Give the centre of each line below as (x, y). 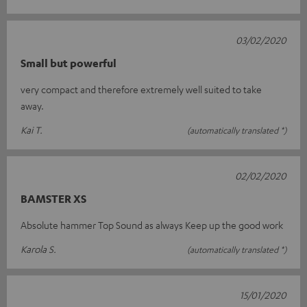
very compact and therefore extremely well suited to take (141, 89)
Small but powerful (69, 63)
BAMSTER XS (53, 199)
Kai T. (32, 130)
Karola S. (38, 249)
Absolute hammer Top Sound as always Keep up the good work (152, 225)
